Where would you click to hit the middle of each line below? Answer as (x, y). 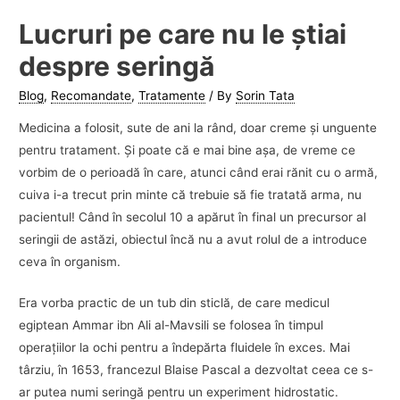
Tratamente (172, 95)
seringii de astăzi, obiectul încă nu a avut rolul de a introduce (193, 239)
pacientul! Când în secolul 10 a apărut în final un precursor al (193, 217)
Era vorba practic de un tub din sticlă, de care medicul (175, 303)
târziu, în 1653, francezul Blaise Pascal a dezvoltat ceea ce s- (196, 370)
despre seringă (117, 66)
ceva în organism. (70, 261)
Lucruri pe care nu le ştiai (183, 33)
